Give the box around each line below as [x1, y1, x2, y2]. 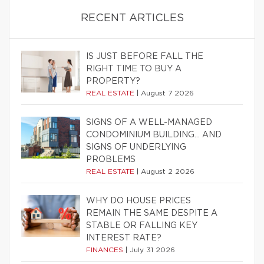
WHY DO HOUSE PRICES [86, 196, 191, 205]
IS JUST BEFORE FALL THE [86, 52, 203, 61]
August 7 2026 [141, 89, 194, 97]
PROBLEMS [86, 155, 136, 164]
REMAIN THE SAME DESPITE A [86, 209, 217, 217]
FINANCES [86, 246, 126, 253]
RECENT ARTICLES [80, 12, 184, 24]
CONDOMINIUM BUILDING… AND [86, 130, 222, 139]
